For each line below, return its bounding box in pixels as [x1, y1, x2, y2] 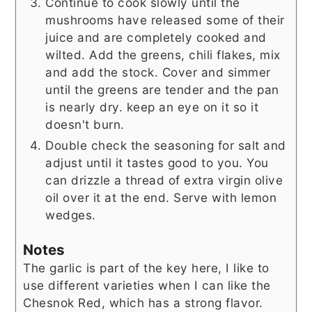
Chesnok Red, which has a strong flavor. [23, 295, 263, 310]
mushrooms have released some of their [45, 13, 285, 28]
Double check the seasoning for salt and [45, 138, 286, 153]
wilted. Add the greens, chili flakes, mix [45, 47, 281, 63]
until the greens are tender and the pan [45, 82, 279, 97]
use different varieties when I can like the [23, 277, 271, 292]
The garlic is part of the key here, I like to [23, 260, 270, 275]
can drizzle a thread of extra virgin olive [45, 173, 283, 188]
